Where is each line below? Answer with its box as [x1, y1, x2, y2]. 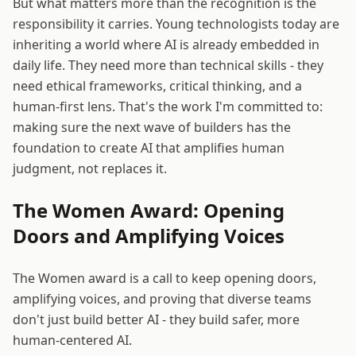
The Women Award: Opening [13, 197, 284, 224]
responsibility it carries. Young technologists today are [13, 15, 339, 33]
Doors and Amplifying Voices [13, 222, 284, 250]
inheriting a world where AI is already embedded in [13, 36, 319, 54]
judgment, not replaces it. [13, 160, 167, 178]
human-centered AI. [13, 331, 132, 350]
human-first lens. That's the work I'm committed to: [13, 98, 323, 116]
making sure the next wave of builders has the [13, 118, 291, 137]
